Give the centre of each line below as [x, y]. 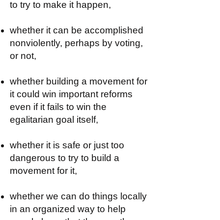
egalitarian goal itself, [54, 120]
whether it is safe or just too [67, 145]
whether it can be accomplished [77, 30]
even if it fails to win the [58, 107]
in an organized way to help [68, 209]
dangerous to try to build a [65, 158]
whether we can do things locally [78, 196]
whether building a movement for [79, 81]
